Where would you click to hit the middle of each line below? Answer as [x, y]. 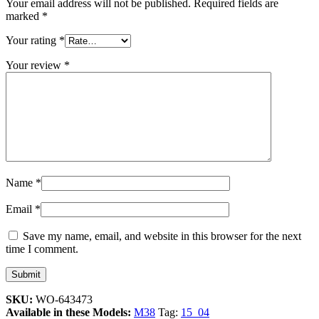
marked [24, 16]
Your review [35, 65]
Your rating [32, 40]
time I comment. [42, 249]
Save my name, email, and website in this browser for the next [162, 236]
